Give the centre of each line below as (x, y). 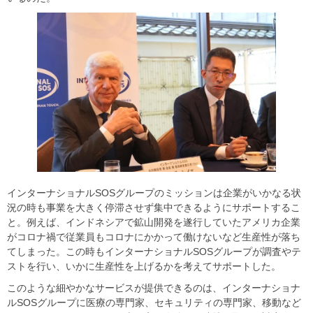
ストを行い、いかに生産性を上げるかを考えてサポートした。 (144, 267)
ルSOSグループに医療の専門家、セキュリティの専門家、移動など (154, 303)
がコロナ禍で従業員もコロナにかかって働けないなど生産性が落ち (154, 237)
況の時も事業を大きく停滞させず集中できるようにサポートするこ (154, 208)
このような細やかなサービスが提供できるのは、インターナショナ (154, 288)
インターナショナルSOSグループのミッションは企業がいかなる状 (154, 193)
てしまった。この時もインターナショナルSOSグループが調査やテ (154, 252)
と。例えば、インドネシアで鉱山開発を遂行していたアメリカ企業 (154, 223)
